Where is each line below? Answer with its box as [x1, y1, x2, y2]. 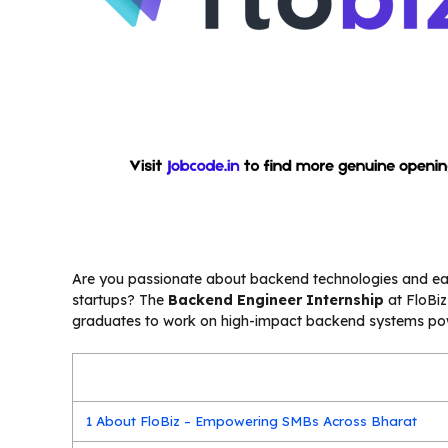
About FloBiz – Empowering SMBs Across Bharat [92, 412, 418, 429]
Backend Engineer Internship [168, 291, 384, 310]
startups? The [72, 291, 168, 310]
